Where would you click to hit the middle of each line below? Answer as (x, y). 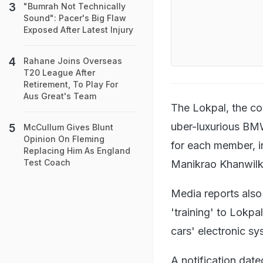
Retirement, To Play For (71, 84)
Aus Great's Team (60, 96)
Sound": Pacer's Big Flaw (75, 18)
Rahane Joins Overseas (73, 61)
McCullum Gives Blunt (68, 127)
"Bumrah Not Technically (75, 6)
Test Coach (47, 162)
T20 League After (59, 73)
